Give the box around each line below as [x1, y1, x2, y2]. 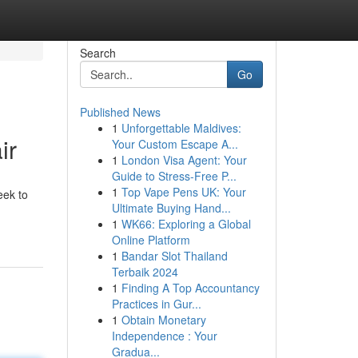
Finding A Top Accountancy [121, 280, 260, 296]
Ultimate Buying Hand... [111, 200, 231, 216]
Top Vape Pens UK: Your [121, 184, 246, 200]
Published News [79, 104, 161, 120]
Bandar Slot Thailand [121, 248, 228, 264]
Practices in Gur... [111, 296, 201, 312]
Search [79, 45, 116, 61]
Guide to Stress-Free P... [111, 168, 237, 184]
